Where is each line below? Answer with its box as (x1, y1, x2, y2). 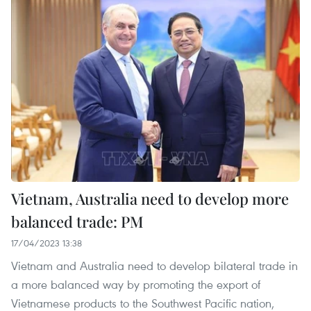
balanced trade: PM (11, 211, 144, 233)
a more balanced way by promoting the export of (11, 276, 260, 293)
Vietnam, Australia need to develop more (11, 188, 289, 210)
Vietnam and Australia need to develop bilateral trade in (11, 258, 298, 274)
